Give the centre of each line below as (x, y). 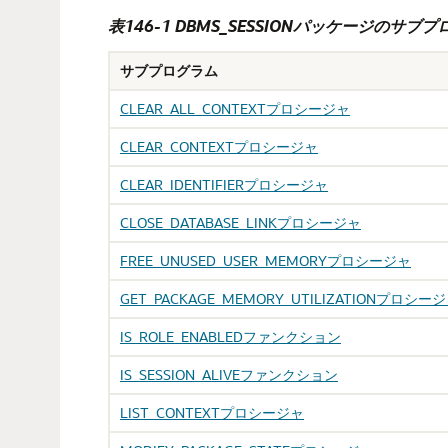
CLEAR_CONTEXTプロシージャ (219, 146)
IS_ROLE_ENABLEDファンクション (230, 336)
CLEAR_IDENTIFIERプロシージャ (224, 184)
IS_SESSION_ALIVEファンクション (229, 374)
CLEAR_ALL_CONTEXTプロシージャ (235, 108)
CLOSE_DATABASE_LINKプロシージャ (240, 222)
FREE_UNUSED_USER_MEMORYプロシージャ (265, 260)
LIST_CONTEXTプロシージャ (212, 412)
